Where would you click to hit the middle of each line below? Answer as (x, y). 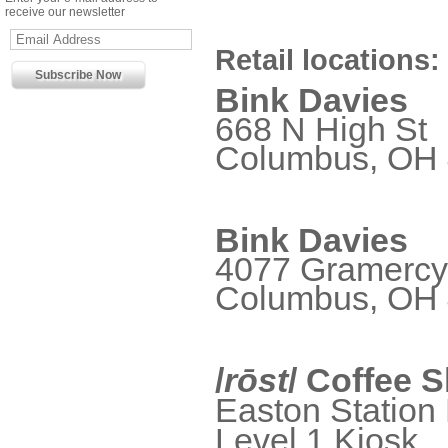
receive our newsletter (65, 12)
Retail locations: (327, 59)
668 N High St (321, 129)
